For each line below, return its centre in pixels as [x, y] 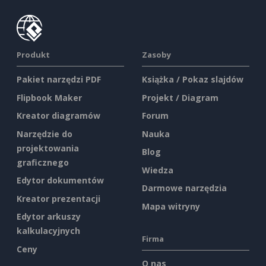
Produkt [33, 55]
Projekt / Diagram [180, 97]
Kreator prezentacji [58, 198]
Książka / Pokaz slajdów [193, 80]
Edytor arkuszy [49, 217]
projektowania [48, 148]
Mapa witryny [171, 206]
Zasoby [156, 55]
